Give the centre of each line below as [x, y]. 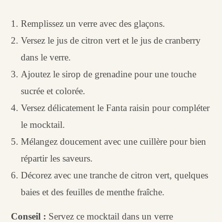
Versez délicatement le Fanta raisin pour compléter [115, 108]
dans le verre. [46, 57]
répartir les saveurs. [57, 158]
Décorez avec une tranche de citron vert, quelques [115, 175]
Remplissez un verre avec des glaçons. [93, 23]
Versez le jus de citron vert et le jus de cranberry [111, 40]
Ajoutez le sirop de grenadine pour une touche [109, 74]
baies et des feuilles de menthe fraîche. [93, 192]
